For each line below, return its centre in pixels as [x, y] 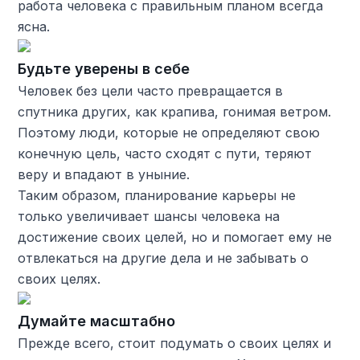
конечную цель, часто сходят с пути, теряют [165, 153]
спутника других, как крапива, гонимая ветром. [175, 111]
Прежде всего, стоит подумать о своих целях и [175, 343]
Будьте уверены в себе [104, 68]
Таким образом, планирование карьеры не [157, 195]
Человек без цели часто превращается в [151, 90]
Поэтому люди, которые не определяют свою [169, 132]
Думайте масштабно [97, 321]
